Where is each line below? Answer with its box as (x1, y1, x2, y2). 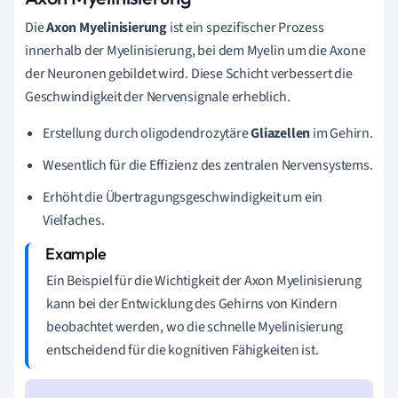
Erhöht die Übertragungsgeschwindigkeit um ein (43, 187, 323, 207)
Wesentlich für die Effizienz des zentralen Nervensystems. (43, 155, 373, 175)
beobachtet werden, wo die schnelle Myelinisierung (46, 316, 344, 337)
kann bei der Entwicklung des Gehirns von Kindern (46, 293, 338, 314)
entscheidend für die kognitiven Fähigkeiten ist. (46, 339, 319, 360)
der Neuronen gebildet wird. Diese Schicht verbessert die (25, 63, 353, 84)
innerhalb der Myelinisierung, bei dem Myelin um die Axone (25, 40, 366, 60)
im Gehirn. (310, 123, 373, 143)
